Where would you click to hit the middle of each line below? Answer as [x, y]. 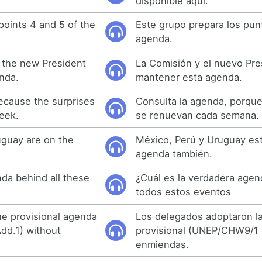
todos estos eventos [184, 192]
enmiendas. [163, 244]
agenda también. [174, 154]
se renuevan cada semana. [198, 116]
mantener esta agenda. [189, 77]
